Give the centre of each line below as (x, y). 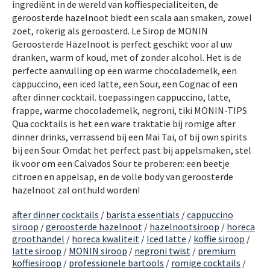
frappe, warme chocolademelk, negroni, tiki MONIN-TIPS (130, 111)
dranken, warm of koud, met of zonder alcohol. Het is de (127, 58)
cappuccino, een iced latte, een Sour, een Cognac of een (125, 84)
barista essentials (143, 215)
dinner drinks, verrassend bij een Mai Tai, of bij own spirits (130, 137)
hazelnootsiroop (184, 227)
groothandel (38, 239)
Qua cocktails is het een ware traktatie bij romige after (124, 124)
